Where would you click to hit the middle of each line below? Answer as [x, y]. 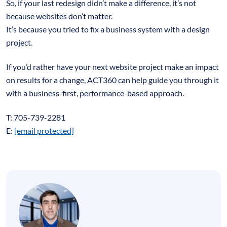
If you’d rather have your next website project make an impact [112, 66]
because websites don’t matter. [60, 16]
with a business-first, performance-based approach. [96, 93]
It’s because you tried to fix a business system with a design [108, 29]
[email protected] [44, 130]
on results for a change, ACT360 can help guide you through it [112, 80]
